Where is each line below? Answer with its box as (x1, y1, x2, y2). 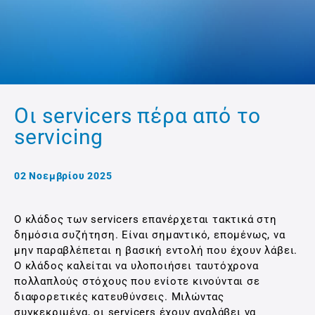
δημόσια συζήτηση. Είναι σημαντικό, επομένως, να (14, 229, 285, 241)
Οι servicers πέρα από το (14, 103, 262, 128)
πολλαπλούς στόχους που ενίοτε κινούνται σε (14, 275, 260, 288)
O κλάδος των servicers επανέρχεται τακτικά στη (14, 213, 277, 226)
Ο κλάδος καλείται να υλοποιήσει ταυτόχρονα (14, 259, 259, 272)
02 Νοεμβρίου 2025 (14, 170, 112, 181)
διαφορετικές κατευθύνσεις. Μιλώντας (14, 290, 224, 303)
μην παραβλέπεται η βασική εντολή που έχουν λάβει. (14, 244, 298, 257)
